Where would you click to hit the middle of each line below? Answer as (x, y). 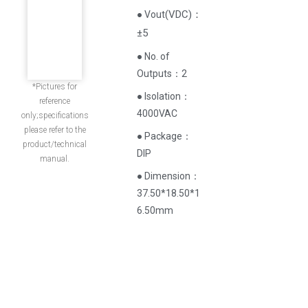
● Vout (151, 14)
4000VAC (157, 113)
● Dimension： (169, 176)
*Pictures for (55, 87)
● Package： (165, 136)
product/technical (55, 144)
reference (55, 101)
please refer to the (55, 130)
